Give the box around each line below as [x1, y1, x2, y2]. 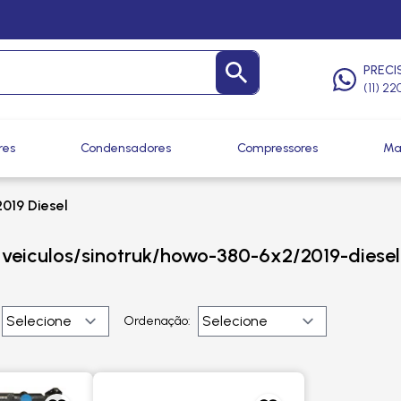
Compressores [236, 141, 318, 156]
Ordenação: [124, 313, 191, 328]
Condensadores [81, 141, 172, 156]
